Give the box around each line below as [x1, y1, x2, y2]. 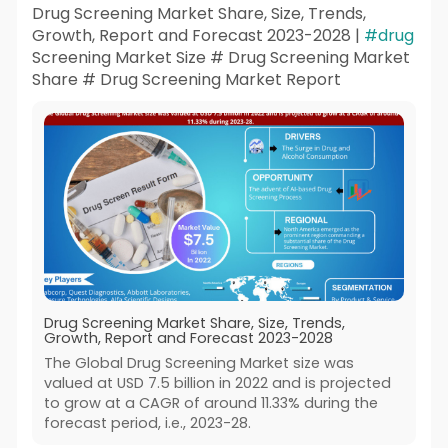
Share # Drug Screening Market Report [31, 68, 341, 92]
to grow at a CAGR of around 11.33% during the [43, 392, 378, 413]
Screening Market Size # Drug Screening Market [31, 46, 410, 70]
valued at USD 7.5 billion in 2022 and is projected [43, 372, 391, 393]
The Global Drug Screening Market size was [43, 352, 354, 373]
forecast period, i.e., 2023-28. [43, 412, 251, 433]
